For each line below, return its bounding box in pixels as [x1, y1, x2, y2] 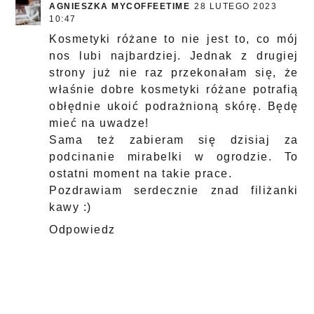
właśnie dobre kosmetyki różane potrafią [49, 83, 299, 96]
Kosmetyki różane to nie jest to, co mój [49, 33, 299, 46]
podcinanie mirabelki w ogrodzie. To [49, 151, 299, 163]
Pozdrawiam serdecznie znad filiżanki [49, 184, 299, 197]
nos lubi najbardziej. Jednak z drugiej [49, 50, 299, 62]
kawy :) [49, 201, 92, 214]
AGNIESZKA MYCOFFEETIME [49, 1, 191, 12]
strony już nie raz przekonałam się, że [49, 67, 299, 79]
